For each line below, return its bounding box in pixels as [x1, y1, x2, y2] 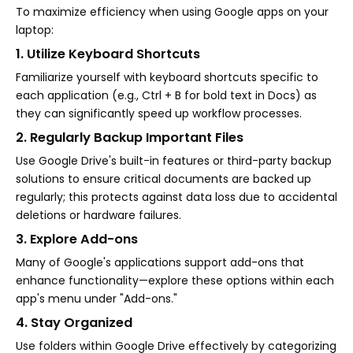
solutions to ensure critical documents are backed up [16, 170, 311, 187]
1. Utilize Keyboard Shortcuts [16, 44, 200, 63]
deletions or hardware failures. [16, 206, 181, 223]
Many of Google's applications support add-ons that [16, 254, 304, 270]
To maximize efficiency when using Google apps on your [16, 3, 329, 20]
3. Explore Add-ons [16, 229, 138, 248]
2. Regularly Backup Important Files [16, 128, 243, 147]
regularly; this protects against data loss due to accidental [16, 188, 337, 205]
